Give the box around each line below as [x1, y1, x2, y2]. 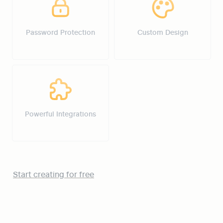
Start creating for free [13, 169, 94, 180]
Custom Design [137, 27, 188, 37]
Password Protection [26, 27, 95, 37]
